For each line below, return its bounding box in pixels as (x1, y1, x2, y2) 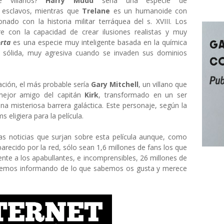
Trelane (82, 6, 110, 15)
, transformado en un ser (98, 90, 187, 99)
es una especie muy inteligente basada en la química (10, 37, 187, 47)
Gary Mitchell (91, 79, 138, 89)
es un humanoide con (110, 6, 187, 15)
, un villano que (138, 79, 187, 89)
